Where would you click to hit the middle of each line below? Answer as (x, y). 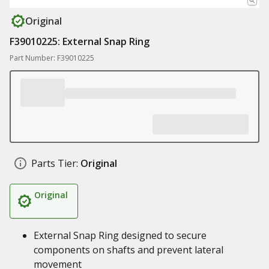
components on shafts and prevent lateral (128, 250)
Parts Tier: (55, 163)
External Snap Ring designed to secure (120, 235)
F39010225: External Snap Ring (80, 41)
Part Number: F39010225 (52, 58)
